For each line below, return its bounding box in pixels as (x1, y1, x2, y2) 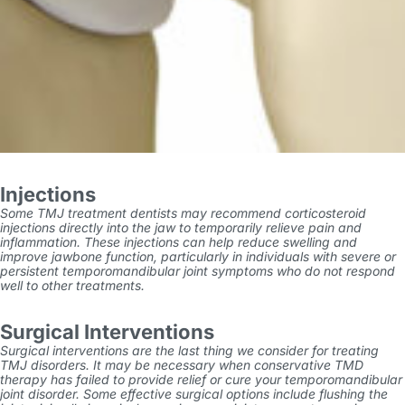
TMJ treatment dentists (37, 205, 177, 221)
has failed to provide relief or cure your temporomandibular (47, 372, 402, 387)
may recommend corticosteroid (177, 205, 366, 221)
